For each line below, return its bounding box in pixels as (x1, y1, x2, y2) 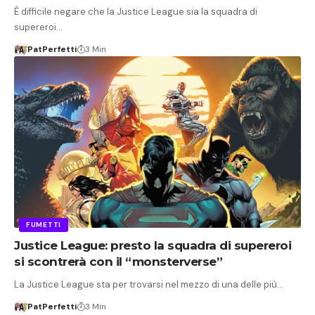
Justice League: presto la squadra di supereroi (14, 238, 291, 253)
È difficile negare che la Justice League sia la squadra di (14, 5, 257, 18)
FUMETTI (26, 220, 61, 230)
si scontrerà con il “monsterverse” (14, 255, 222, 269)
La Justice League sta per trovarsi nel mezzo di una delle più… (14, 278, 283, 291)
